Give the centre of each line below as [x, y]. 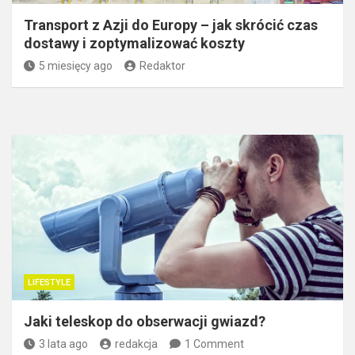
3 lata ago [63, 344]
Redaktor [162, 65]
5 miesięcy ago [76, 65]
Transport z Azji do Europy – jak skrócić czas [171, 25]
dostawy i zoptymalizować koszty [134, 43]
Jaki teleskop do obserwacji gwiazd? [145, 321]
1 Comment [214, 344]
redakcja [136, 344]
